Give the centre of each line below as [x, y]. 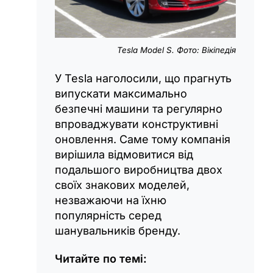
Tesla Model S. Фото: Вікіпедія [176, 50]
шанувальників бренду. [118, 230]
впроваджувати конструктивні [136, 124]
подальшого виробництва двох [139, 169]
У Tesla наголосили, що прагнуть [143, 78]
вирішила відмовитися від [124, 154]
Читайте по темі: [101, 258]
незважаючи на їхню [111, 200]
